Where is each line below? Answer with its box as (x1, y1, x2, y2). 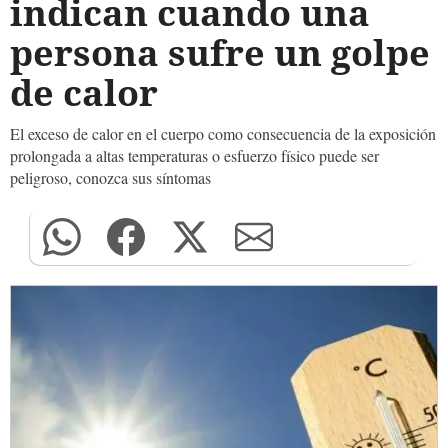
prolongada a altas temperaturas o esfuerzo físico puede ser (10, 145, 379, 166)
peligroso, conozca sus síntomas (10, 167, 211, 188)
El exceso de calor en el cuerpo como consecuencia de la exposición (10, 123, 436, 144)
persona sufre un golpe (10, 28, 430, 77)
